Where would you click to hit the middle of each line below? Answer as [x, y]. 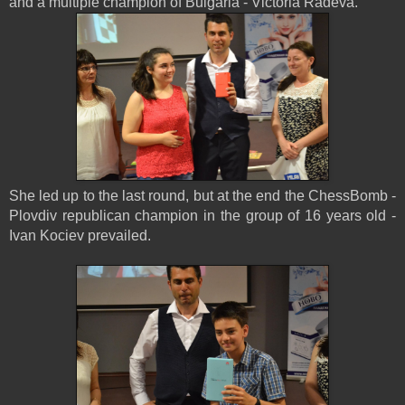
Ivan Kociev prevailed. [80, 235]
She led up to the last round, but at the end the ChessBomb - [202, 195]
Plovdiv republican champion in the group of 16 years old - [202, 215]
